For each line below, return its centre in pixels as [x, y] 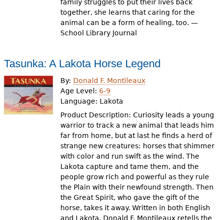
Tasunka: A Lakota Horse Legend [82, 64]
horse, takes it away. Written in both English [136, 208]
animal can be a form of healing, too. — [129, 23]
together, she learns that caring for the [128, 13]
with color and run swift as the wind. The [130, 156]
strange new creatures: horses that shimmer [138, 146]
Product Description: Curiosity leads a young [137, 115]
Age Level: [80, 91]
